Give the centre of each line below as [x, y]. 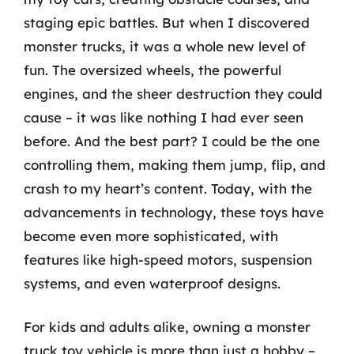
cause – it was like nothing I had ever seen [164, 117]
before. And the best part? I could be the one [172, 141]
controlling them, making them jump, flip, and [175, 164]
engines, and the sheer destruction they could [173, 93]
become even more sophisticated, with [151, 235]
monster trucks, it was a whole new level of [165, 46]
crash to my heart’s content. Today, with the [168, 188]
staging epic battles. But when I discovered [167, 22]
